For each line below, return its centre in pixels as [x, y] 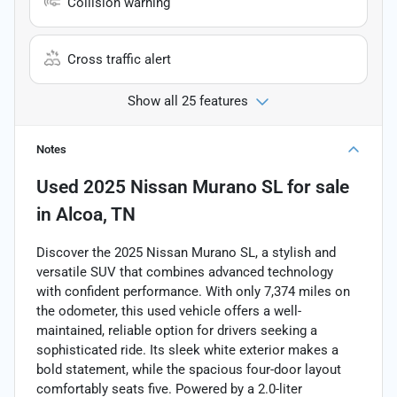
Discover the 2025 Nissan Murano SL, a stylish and [186, 252]
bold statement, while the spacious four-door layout [189, 369]
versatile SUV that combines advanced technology [185, 272]
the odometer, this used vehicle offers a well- [169, 311]
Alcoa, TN [96, 214]
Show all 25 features [188, 101]
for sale [316, 187]
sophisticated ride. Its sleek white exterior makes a [187, 350]
